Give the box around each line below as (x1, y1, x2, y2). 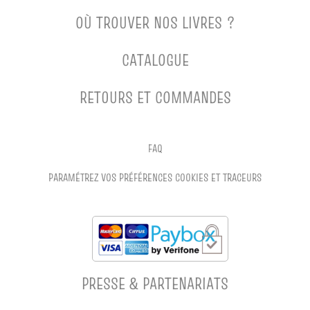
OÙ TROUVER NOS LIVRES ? (75, 10, 235, 34)
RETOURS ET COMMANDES (79, 85, 231, 109)
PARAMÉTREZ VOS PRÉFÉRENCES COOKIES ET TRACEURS (48, 169, 262, 185)
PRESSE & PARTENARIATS (82, 272, 228, 295)
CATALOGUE (121, 48, 189, 71)
